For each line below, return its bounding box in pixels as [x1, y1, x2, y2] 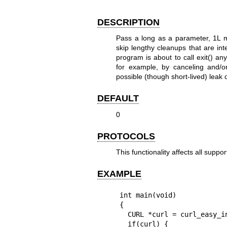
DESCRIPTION [97, 17, 160, 27]
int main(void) [119, 191, 176, 199]
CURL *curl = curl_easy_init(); [119, 210, 128, 218]
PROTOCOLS [97, 131, 155, 141]
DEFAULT [97, 93, 139, 103]
